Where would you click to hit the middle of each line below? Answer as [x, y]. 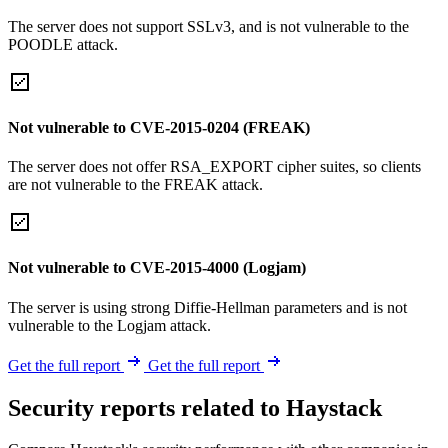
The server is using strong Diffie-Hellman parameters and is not [207, 307]
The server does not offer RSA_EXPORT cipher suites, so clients [214, 167]
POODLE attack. [63, 44]
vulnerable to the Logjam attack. [109, 325]
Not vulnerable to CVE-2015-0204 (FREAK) [159, 127]
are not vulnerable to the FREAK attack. [135, 185]
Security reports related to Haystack [195, 407]
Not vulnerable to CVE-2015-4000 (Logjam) [157, 268]
